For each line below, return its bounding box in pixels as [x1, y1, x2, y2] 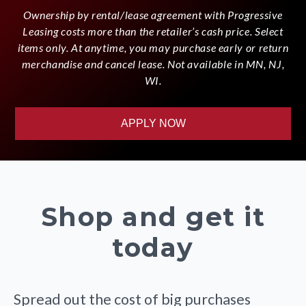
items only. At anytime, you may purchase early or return [17, 40, 289, 54]
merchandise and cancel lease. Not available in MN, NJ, [21, 57, 285, 70]
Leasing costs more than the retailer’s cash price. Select [23, 24, 283, 38]
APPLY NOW [120, 117, 186, 129]
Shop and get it [40, 200, 266, 233]
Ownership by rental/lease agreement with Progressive [23, 8, 283, 21]
